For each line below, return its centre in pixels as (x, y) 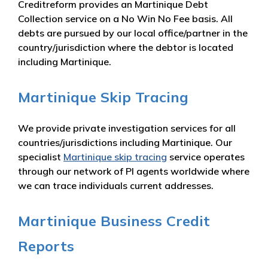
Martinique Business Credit (114, 220)
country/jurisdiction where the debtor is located (126, 47)
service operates (206, 156)
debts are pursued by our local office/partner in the (133, 33)
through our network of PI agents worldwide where (134, 171)
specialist (41, 156)
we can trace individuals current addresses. (116, 185)
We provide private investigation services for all (127, 128)
